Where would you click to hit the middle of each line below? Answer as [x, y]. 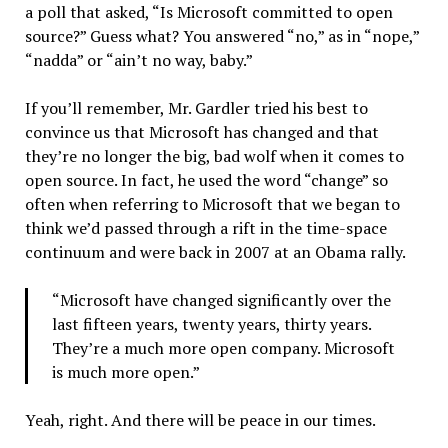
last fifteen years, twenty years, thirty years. [211, 324]
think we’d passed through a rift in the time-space [205, 228]
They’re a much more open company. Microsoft [223, 348]
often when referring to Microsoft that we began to [212, 204]
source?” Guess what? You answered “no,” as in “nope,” [221, 36]
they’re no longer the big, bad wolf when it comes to [214, 156]
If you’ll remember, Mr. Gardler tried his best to [196, 108]
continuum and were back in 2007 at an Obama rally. [215, 252]
